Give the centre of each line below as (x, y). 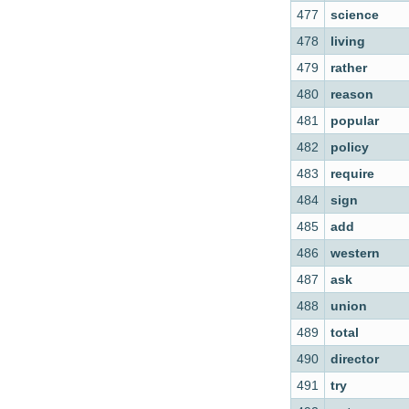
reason (352, 94)
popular (355, 121)
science (355, 15)
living (348, 41)
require (352, 173)
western (355, 253)
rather (349, 68)
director (355, 359)
